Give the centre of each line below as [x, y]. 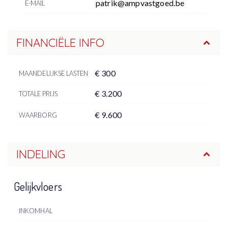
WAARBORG [38, 115]
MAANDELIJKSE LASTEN [53, 73]
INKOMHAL [35, 210]
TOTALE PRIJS [38, 93]
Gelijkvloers [38, 186]
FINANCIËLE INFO [60, 42]
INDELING [40, 154]
